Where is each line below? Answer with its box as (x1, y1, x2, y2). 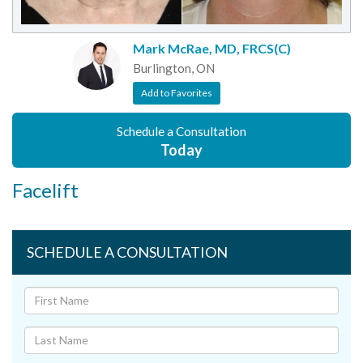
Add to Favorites (141, 86, 212, 99)
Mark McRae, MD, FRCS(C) (133, 40, 291, 56)
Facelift (12, 177, 79, 202)
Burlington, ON (133, 60, 215, 75)
